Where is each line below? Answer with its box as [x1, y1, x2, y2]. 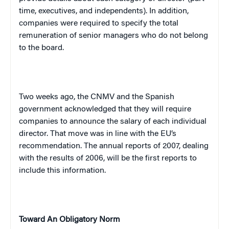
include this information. [19, 166, 106, 175]
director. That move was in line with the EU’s [19, 129, 176, 138]
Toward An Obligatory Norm [19, 215, 120, 224]
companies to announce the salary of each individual [19, 117, 207, 126]
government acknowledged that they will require [19, 105, 191, 113]
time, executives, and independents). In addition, [19, 7, 189, 15]
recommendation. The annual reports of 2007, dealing [19, 142, 209, 150]
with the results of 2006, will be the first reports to [19, 154, 197, 163]
